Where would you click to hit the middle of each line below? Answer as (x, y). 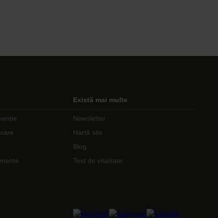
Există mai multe (100, 100)
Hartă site (88, 132)
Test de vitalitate (98, 161)
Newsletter (90, 118)
